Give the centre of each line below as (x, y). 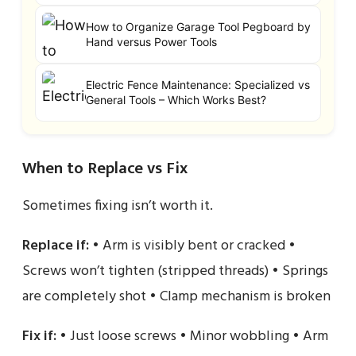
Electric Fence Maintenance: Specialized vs (198, 85)
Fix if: (39, 336)
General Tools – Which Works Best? (176, 100)
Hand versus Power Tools (151, 42)
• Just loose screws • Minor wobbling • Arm (192, 336)
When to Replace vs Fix (105, 168)
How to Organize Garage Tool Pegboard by (198, 27)
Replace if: (56, 246)
